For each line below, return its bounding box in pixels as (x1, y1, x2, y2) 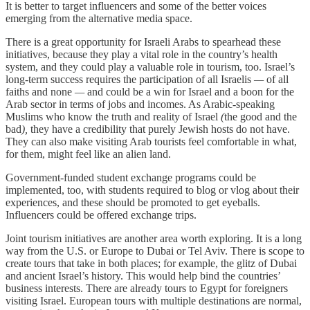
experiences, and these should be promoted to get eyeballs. (6, 196, 260, 208)
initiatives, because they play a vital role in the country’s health (6, 48, 277, 60)
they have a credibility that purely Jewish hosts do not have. (30, 122, 290, 135)
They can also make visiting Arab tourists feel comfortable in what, (6, 135, 297, 147)
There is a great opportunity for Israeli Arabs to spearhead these (6, 35, 281, 48)
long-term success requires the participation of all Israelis (6, 73, 254, 85)
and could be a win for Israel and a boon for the (87, 85, 294, 98)
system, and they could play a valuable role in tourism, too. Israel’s (6, 60, 295, 73)
